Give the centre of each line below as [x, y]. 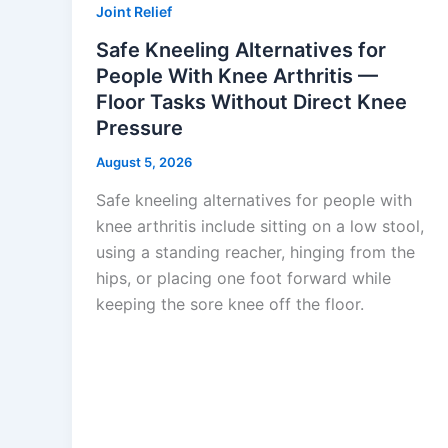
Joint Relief [134, 12]
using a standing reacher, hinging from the [255, 251]
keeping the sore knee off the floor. [230, 303]
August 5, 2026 [144, 162]
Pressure [139, 128]
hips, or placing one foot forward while [243, 277]
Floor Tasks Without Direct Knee [251, 102]
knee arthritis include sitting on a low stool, [260, 225]
